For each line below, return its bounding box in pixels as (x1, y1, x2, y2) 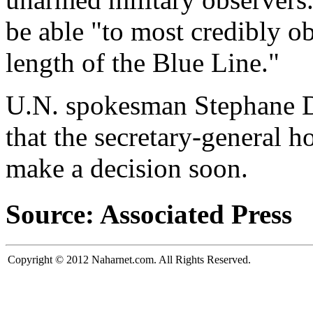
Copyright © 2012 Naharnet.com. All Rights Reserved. (8, 254, 251, 266)
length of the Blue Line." (6, 47, 279, 78)
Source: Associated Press (6, 199, 292, 230)
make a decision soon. (6, 152, 248, 183)
